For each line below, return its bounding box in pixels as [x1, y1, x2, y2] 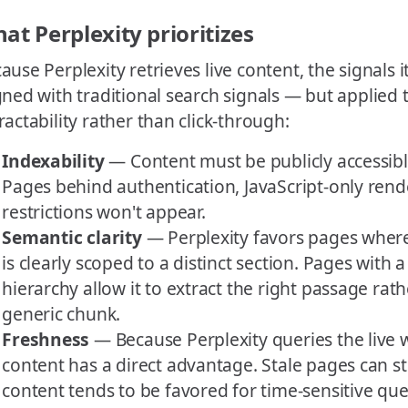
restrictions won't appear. [2, 199, 206, 225]
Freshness [2, 327, 90, 352]
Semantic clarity [2, 225, 142, 250]
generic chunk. [2, 301, 121, 327]
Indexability [2, 148, 105, 174]
